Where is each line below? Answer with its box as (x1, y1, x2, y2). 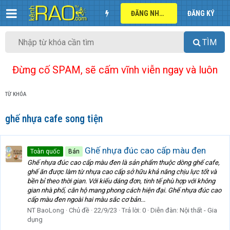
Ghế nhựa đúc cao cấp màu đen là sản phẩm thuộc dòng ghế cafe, (27, 159, 220, 167)
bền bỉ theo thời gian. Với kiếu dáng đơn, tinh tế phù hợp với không (27, 177, 215, 185)
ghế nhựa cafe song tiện (5, 112, 103, 125)
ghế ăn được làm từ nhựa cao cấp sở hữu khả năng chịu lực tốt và (27, 168, 217, 176)
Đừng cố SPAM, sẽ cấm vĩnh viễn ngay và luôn (12, 64, 218, 76)
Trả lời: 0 (122, 206, 146, 215)
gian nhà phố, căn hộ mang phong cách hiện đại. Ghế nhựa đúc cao (27, 186, 221, 195)
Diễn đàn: (150, 206, 180, 215)
